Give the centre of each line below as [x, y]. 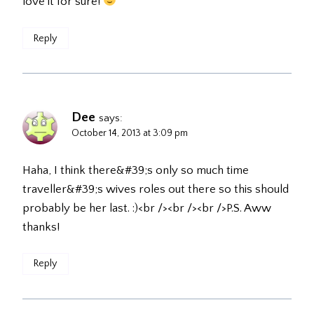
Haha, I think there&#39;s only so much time [136, 170]
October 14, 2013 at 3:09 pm [130, 133]
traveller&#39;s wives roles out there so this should [156, 189]
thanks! [41, 227]
